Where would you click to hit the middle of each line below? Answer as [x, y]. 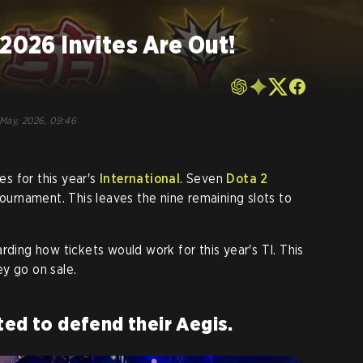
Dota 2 [247, 179]
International [140, 179]
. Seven [203, 179]
